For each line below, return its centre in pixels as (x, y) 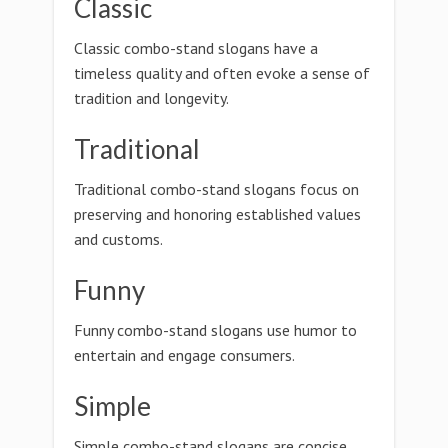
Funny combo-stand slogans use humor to (215, 330)
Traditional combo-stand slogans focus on (216, 189)
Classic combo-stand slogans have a (196, 48)
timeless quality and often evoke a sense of (222, 73)
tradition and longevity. (151, 98)
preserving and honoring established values (217, 214)
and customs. (118, 239)
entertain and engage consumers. (184, 355)
